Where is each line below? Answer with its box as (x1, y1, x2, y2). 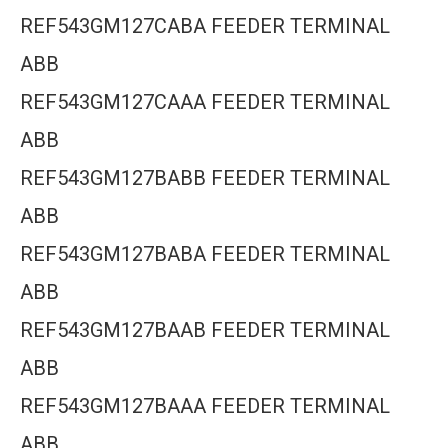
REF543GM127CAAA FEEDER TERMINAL (20, 90, 390, 114)
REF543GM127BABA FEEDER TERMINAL (20, 242, 390, 266)
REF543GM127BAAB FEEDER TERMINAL (20, 318, 390, 342)
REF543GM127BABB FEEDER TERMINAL (20, 166, 390, 190)
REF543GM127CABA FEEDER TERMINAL (20, 14, 390, 38)
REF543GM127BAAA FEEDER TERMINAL (20, 394, 390, 418)
